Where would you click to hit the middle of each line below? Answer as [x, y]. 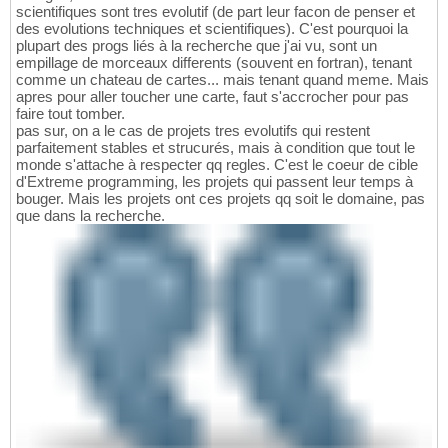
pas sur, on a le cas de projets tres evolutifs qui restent [193, 130]
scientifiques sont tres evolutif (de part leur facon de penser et [215, 11]
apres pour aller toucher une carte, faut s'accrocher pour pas [212, 96]
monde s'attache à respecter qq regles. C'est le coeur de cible [217, 164]
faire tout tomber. [70, 113]
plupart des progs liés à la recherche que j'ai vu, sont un [196, 45]
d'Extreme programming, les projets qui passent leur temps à [214, 181]
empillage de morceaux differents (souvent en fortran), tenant [214, 62]
